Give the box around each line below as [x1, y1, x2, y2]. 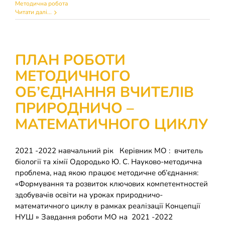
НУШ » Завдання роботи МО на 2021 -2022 [15, 212, 173, 222]
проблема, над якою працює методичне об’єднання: [15, 168, 198, 178]
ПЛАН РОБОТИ [15, 50, 126, 70]
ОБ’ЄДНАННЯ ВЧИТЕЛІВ [15, 82, 194, 102]
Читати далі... [15, 8, 52, 16]
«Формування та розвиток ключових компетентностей [15, 179, 208, 189]
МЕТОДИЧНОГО [15, 66, 131, 86]
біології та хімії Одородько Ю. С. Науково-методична [15, 157, 202, 167]
